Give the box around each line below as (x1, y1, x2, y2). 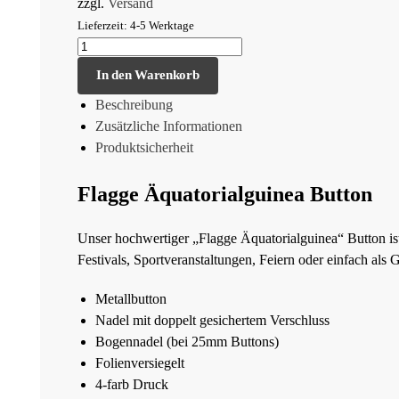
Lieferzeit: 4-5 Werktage (77, 19, 194, 33)
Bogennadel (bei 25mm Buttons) (95, 333, 279, 349)
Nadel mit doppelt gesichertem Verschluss (95, 312, 333, 328)
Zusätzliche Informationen (95, 118, 242, 134)
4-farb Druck (95, 376, 168, 392)
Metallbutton (95, 290, 167, 306)
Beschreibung (95, 96, 173, 112)
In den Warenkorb (96, 68, 199, 83)
